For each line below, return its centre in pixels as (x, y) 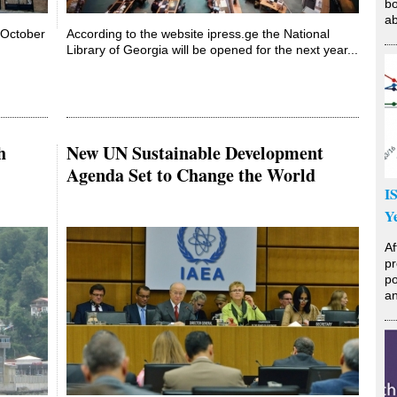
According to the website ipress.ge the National (198, 34)
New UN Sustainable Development (195, 152)
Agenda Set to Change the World (191, 175)
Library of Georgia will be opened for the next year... (212, 50)
